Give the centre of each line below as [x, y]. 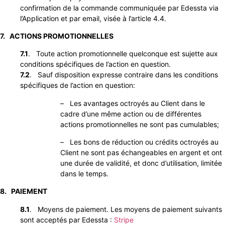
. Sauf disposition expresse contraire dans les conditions [124, 75]
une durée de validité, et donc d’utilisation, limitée [141, 163]
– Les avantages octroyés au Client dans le [133, 103]
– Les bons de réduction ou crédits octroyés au [139, 142]
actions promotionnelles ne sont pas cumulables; [140, 124]
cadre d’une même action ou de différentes [131, 114]
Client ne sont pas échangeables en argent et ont [141, 153]
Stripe [124, 219]
